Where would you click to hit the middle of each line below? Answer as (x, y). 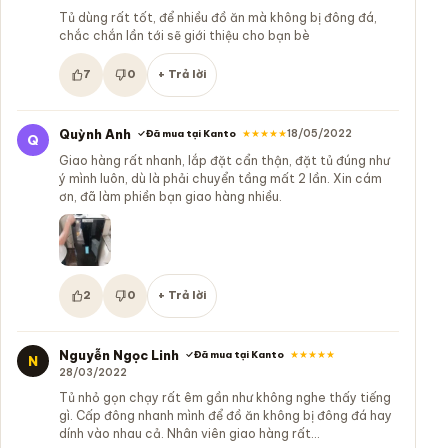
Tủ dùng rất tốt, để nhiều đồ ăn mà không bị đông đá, (218, 17)
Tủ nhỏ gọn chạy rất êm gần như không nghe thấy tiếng (225, 397)
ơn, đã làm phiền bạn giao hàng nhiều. (170, 196)
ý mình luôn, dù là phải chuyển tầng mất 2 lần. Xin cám (220, 178)
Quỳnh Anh (95, 133)
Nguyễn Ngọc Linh (119, 354)
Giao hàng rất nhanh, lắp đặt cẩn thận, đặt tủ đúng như (224, 160)
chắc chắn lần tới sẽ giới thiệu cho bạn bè (184, 35)
